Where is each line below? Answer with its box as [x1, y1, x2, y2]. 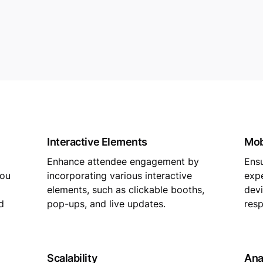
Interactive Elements [47, 136, 147, 148]
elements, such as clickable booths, [47, 184, 204, 195]
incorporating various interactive [47, 170, 192, 181]
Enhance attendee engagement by [47, 156, 199, 167]
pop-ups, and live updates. [47, 198, 166, 210]
